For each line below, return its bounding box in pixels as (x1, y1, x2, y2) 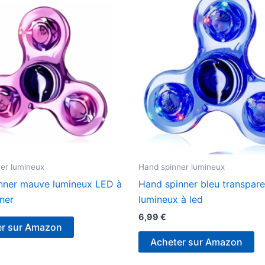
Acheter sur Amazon (150, 236, 243, 248)
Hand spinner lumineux (138, 162, 225, 172)
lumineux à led (138, 193, 203, 205)
